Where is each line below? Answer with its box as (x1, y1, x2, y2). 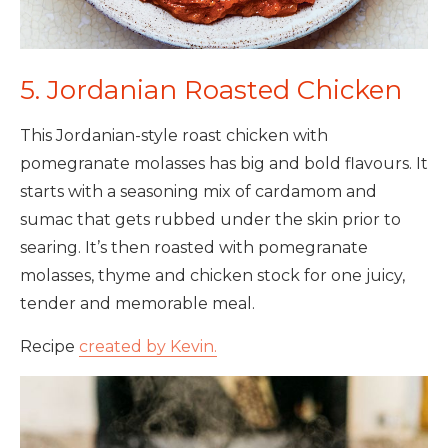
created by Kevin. (79, 337, 217, 357)
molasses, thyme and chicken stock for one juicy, (20, 266, 405, 286)
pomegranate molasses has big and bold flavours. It (20, 154, 428, 174)
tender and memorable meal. (20, 294, 255, 314)
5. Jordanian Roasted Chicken (20, 74, 402, 107)
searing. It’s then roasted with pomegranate (20, 238, 368, 258)
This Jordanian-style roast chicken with (20, 126, 328, 146)
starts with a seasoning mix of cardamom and (20, 182, 377, 202)
